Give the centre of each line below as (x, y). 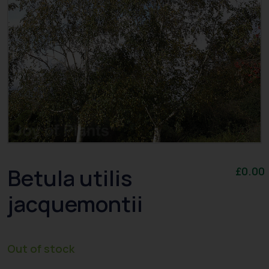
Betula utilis (70, 178)
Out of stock (41, 249)
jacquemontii (75, 204)
